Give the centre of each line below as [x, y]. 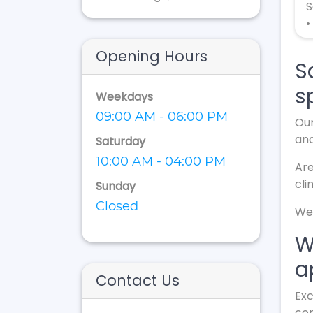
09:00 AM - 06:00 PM [162, 116]
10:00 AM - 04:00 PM [161, 161]
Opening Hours [152, 56]
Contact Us [138, 280]
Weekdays [124, 96]
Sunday [116, 186]
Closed [117, 206]
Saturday [121, 141]
